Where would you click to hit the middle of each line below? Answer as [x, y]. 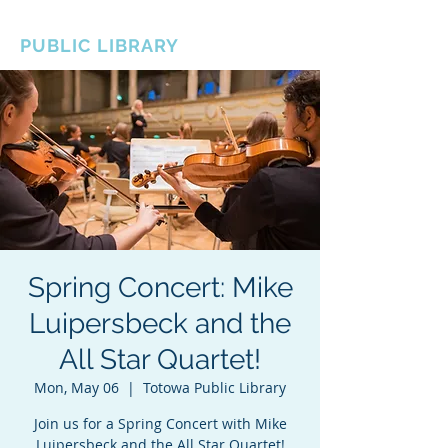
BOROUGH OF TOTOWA [130, 24]
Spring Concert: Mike [160, 287]
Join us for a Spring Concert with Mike [160, 423]
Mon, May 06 [76, 387]
